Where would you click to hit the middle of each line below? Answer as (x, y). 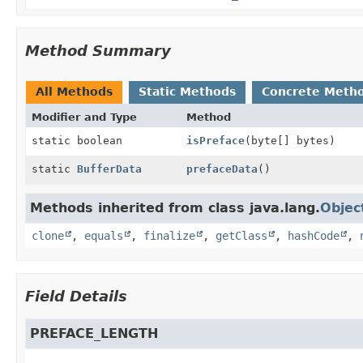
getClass (241, 235)
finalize (169, 235)
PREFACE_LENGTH (94, 333)
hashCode (314, 235)
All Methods (74, 91)
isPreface (215, 140)
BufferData (109, 169)
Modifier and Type (84, 117)
